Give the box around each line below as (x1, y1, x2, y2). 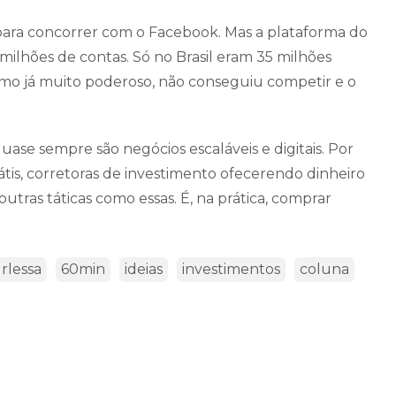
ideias (125, 260, 163, 278)
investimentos (182, 260, 280, 278)
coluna (300, 260, 349, 278)
